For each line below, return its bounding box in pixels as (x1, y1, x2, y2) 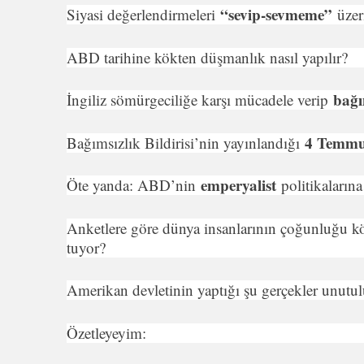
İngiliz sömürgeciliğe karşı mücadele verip (67, 89, 333, 110)
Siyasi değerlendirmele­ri (67, 4, 220, 24)
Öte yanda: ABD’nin (67, 175, 201, 195)
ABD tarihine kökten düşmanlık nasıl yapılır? (67, 46, 348, 67)
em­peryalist (201, 174, 281, 196)
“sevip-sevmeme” (220, 3, 337, 25)
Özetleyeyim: (67, 322, 146, 343)
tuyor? (67, 236, 106, 258)
